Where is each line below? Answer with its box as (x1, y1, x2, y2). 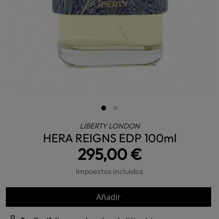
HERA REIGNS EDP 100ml (43, 131, 176, 145)
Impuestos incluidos (76, 166, 143, 176)
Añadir (96, 192, 121, 202)
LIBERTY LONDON (79, 121, 140, 131)
